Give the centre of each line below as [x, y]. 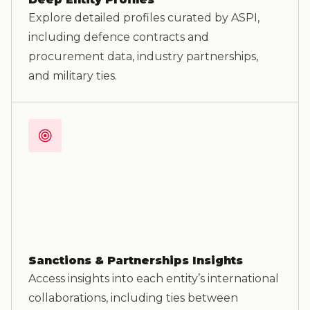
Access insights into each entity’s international [154, 279]
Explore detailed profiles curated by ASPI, [144, 18]
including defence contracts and [119, 37]
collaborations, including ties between [133, 298]
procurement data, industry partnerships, [143, 56]
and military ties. [73, 76]
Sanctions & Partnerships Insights [136, 261]
